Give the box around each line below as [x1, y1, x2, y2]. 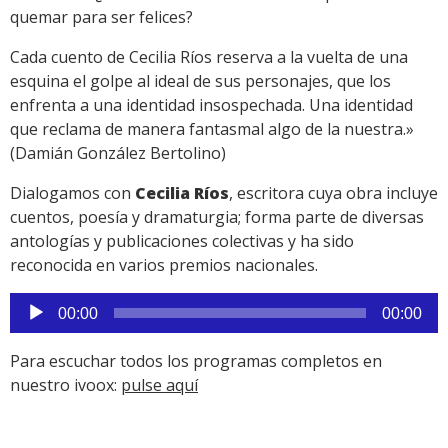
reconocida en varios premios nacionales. [10, 253, 318, 276]
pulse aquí [121, 373, 198, 396]
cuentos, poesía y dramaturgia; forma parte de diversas [10, 205, 424, 228]
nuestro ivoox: [10, 373, 121, 396]
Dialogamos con [10, 181, 135, 204]
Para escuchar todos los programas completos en [10, 349, 382, 372]
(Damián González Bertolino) [10, 141, 226, 164]
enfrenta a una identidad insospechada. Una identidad [10, 93, 413, 116]
